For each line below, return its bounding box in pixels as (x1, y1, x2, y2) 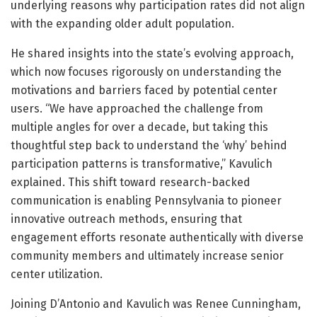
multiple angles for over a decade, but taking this (11, 120, 268, 134)
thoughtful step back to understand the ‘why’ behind (11, 138, 287, 152)
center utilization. (11, 267, 103, 281)
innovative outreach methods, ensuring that (11, 212, 242, 226)
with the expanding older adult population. (11, 16, 234, 30)
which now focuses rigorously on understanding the (11, 64, 282, 79)
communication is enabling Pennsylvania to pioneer (11, 193, 282, 207)
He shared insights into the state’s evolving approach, (11, 46, 294, 60)
